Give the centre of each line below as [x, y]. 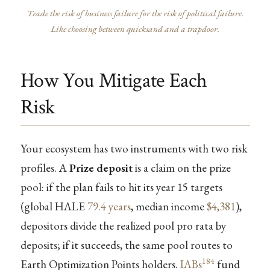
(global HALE [54, 206]
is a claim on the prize [181, 168]
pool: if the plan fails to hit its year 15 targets [121, 187]
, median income [168, 206]
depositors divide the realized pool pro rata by [123, 225]
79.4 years [109, 206]
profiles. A [45, 168]
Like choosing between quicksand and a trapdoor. [135, 29]
